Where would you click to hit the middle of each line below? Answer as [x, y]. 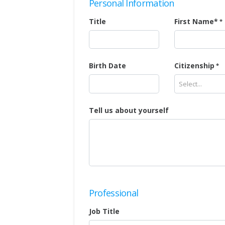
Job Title [104, 211]
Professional [114, 193]
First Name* [196, 21]
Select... [190, 84]
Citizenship [194, 66]
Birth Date [107, 66]
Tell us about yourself [129, 110]
